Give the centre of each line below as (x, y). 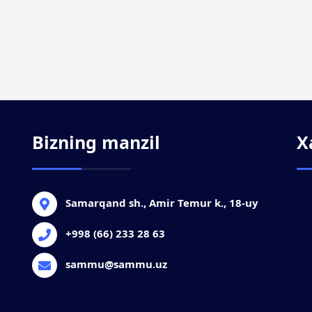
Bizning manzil (96, 142)
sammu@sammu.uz (116, 264)
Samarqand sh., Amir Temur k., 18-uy (162, 203)
